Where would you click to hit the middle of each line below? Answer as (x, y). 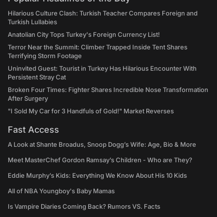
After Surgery (28, 98)
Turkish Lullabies (32, 22)
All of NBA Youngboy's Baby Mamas (61, 191)
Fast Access (33, 130)
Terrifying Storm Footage (45, 56)
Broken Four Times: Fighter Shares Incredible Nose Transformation (108, 90)
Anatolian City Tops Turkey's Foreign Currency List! (84, 34)
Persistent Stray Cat (37, 77)
